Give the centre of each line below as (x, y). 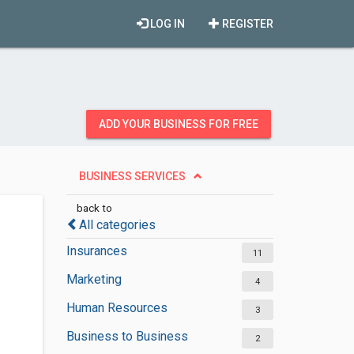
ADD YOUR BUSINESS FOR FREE (179, 124)
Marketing (94, 279)
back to (94, 208)
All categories (117, 225)
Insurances (96, 251)
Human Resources (117, 308)
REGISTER (247, 24)
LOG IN (166, 24)
